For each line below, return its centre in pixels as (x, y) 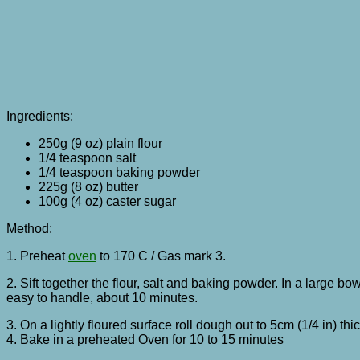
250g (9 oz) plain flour (100, 143)
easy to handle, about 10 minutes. (102, 297)
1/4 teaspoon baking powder (119, 172)
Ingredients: (40, 116)
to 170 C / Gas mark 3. (161, 256)
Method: (31, 228)
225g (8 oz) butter (88, 186)
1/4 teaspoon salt (87, 157)
